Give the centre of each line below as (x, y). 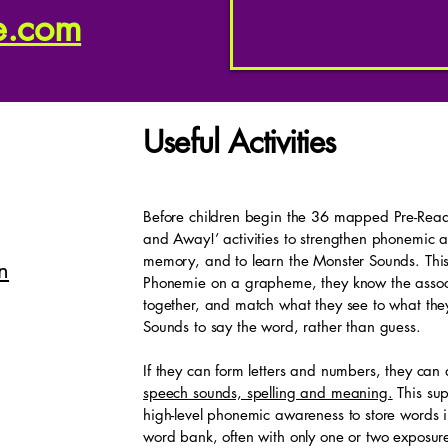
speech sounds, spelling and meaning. (268, 392)
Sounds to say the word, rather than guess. (282, 326)
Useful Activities (244, 141)
